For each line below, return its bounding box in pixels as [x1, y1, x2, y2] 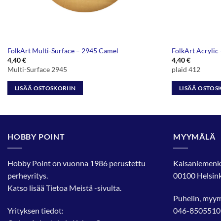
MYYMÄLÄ [173, 131, 216, 141]
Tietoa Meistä [46, 183, 93, 193]
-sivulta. [93, 183, 121, 193]
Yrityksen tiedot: [7, 206, 64, 216]
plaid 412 [172, 65, 201, 74]
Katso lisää [7, 183, 46, 193]
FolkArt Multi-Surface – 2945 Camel [7, 46, 118, 55]
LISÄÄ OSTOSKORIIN [14, 84, 76, 91]
